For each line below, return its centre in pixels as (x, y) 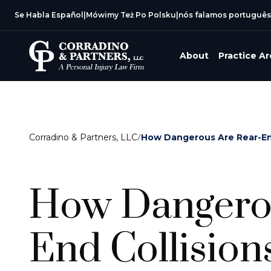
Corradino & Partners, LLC (83, 137)
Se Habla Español (49, 15)
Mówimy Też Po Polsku (131, 15)
